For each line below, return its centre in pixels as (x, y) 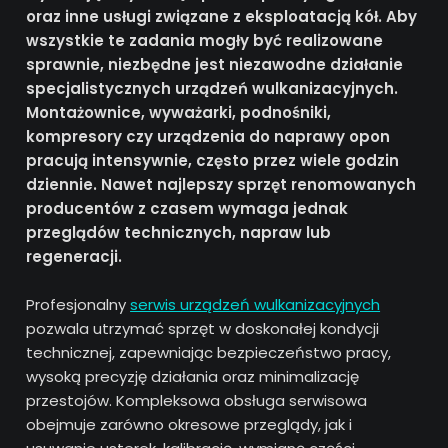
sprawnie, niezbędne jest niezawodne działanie (215, 64)
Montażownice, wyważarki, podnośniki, (179, 112)
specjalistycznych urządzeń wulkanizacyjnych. (212, 88)
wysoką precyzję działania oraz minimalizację (193, 376)
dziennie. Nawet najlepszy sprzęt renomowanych (221, 184)
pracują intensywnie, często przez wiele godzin (213, 160)
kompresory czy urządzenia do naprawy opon (208, 136)
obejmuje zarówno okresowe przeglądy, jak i (189, 424)
